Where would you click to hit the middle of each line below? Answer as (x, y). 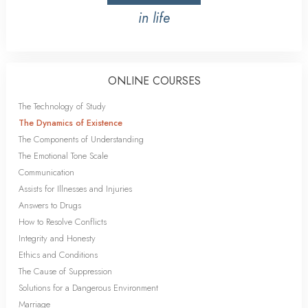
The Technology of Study (62, 106)
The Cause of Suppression (65, 271)
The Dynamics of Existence (70, 122)
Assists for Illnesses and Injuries (75, 188)
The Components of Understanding (81, 139)
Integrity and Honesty (57, 238)
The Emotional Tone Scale (63, 155)
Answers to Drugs (50, 205)
